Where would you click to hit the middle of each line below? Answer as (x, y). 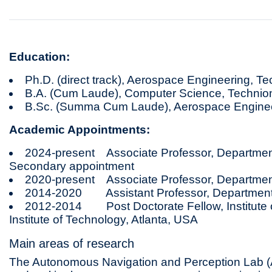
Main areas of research (72, 243)
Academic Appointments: (80, 130)
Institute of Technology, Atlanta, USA (104, 219)
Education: (40, 57)
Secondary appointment (72, 166)
